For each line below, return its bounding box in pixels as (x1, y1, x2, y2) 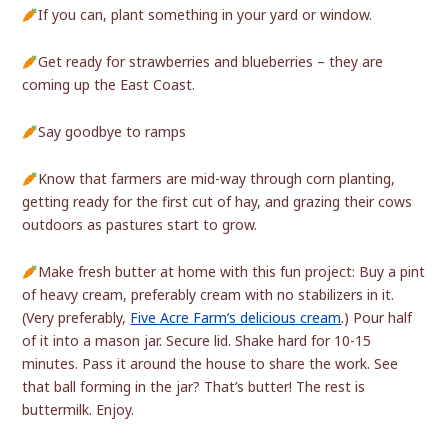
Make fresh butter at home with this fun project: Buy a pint (38, 262, 426, 282)
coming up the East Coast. (22, 75, 196, 95)
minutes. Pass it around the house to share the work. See (22, 354, 399, 374)
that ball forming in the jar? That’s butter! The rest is (22, 377, 366, 397)
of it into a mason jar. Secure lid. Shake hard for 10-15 (22, 331, 372, 351)
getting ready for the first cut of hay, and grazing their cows (22, 192, 413, 212)
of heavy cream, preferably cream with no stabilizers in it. (22, 285, 395, 305)
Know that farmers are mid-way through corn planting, (38, 169, 396, 189)
